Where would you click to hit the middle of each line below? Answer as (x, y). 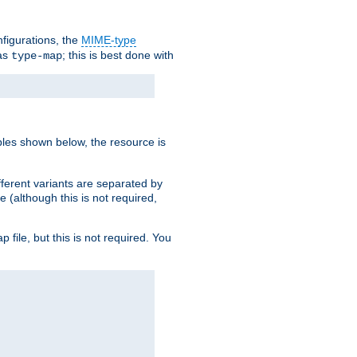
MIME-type (109, 40)
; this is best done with (118, 55)
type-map (37, 56)
